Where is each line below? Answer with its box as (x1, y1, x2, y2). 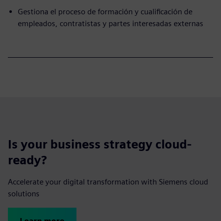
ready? (8, 153, 47, 168)
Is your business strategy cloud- (8, 137, 192, 152)
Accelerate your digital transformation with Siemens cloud (8, 177, 208, 187)
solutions (8, 189, 39, 199)
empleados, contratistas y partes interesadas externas (18, 19, 203, 29)
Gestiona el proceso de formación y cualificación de (18, 7, 192, 17)
